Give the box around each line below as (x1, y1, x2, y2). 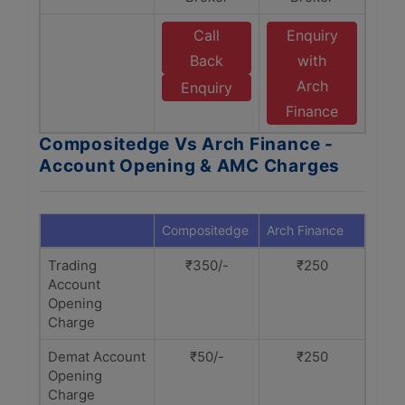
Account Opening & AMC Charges (39, 155, 341, 176)
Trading (48, 257, 97, 274)
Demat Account (48, 348, 146, 365)
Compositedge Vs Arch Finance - (39, 134, 334, 155)
